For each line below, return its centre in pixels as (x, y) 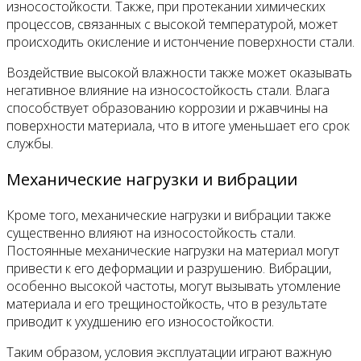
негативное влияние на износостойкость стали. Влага (168, 90)
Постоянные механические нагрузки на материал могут (173, 250)
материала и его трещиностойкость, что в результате (167, 303)
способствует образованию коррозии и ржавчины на (167, 108)
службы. (30, 143)
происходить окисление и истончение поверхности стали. (180, 41)
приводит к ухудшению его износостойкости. (140, 321)
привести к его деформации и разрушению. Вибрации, (169, 268)
